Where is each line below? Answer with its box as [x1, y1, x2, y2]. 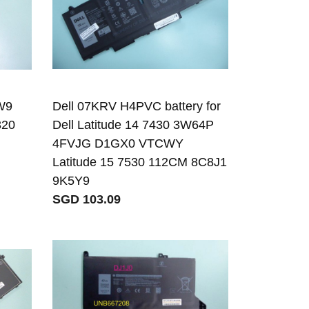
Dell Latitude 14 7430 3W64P [52, 118, 215, 132]
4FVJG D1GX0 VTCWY [52, 137, 184, 151]
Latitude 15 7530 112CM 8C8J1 [52, 155, 228, 170]
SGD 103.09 [52, 192, 121, 207]
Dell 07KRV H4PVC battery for [52, 99, 221, 114]
